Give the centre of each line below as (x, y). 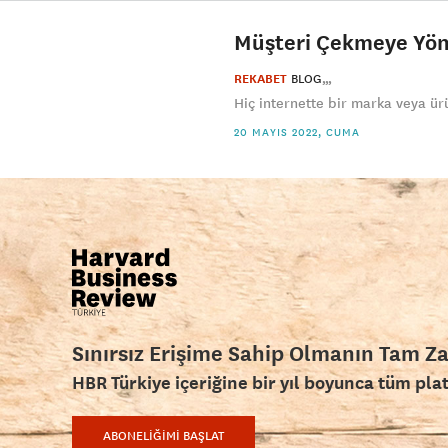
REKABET (260, 79)
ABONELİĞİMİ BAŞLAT (163, 436)
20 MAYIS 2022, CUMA (297, 132)
